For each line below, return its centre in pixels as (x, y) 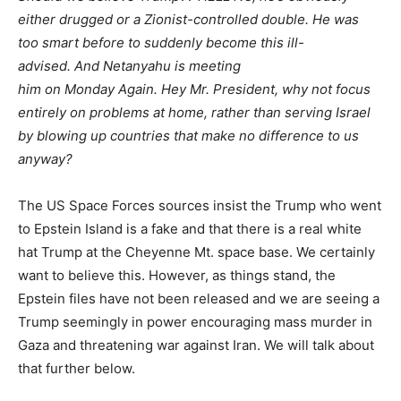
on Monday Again (99, 90)
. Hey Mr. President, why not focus (262, 90)
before (103, 43)
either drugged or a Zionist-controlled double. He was (188, 20)
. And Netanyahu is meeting (154, 66)
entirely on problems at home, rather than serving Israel (194, 113)
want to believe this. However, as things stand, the (177, 276)
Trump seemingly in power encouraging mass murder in (195, 322)
